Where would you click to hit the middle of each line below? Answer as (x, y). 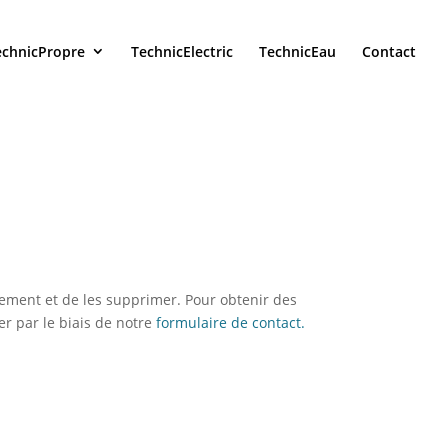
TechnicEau (297, 51)
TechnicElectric (182, 51)
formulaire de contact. (231, 322)
